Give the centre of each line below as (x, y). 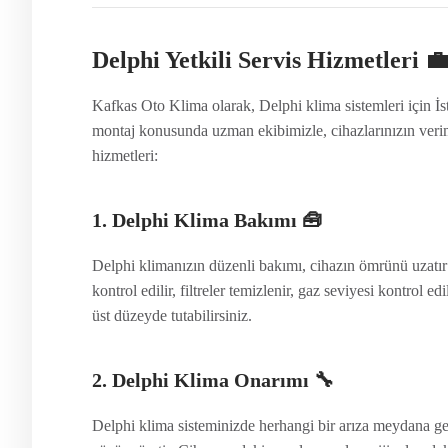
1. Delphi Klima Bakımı (194, 219)
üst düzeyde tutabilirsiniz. (172, 315)
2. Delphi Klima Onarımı (200, 379)
